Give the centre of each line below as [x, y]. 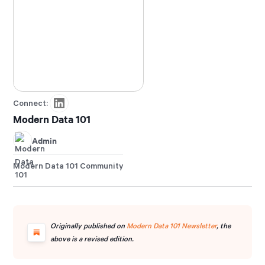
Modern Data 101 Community [68, 166]
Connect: [32, 103]
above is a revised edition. [92, 238]
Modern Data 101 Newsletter [172, 225]
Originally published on [89, 225]
